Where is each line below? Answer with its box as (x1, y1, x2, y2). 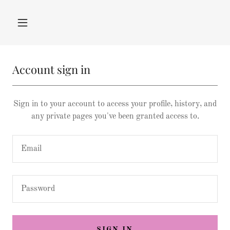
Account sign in (12, 62, 90, 77)
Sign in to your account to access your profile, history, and (13, 100, 217, 108)
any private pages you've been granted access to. (31, 112, 199, 121)
